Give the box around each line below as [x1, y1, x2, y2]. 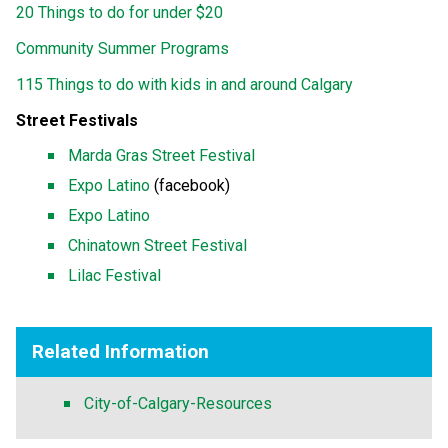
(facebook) [150, 175, 230, 195]
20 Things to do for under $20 [16, 2, 223, 22]
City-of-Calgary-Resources [84, 393, 272, 413]
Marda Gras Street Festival [68, 145, 255, 165]
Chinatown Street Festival [68, 235, 247, 255]
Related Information [32, 339, 209, 363]
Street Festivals [16, 110, 138, 130]
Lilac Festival [68, 265, 161, 285]
